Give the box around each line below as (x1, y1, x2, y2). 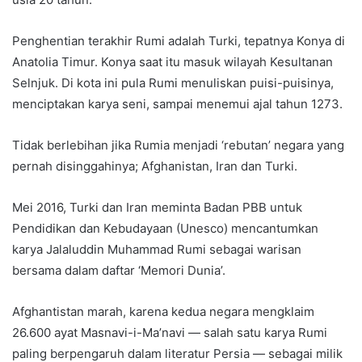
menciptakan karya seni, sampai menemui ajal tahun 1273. (12, 96, 343, 112)
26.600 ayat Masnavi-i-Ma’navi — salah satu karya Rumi (12, 325, 327, 341)
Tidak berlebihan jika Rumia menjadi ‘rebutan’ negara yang (12, 137, 344, 154)
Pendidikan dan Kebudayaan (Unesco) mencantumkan (12, 221, 318, 237)
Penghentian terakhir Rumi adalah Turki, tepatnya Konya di (12, 33, 345, 49)
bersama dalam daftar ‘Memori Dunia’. (12, 263, 225, 279)
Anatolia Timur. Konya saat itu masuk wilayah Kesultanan (12, 54, 333, 70)
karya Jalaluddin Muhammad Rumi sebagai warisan (12, 242, 301, 258)
